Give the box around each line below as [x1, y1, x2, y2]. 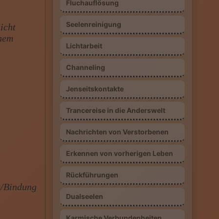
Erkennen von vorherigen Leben [66, 149, 173, 157]
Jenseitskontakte [66, 85, 124, 93]
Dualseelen [66, 192, 103, 200]
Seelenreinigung [66, 20, 121, 28]
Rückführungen [66, 171, 118, 179]
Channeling [66, 63, 105, 71]
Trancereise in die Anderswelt [66, 106, 165, 114]
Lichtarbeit [66, 42, 102, 50]
